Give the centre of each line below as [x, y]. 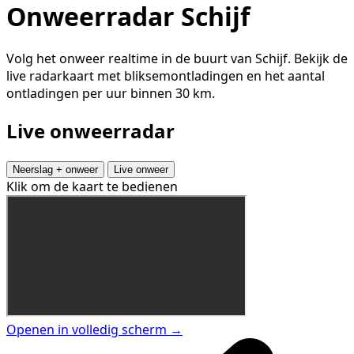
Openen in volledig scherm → [94, 330]
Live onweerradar [90, 131]
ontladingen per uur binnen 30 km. [111, 94]
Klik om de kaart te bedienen [92, 187]
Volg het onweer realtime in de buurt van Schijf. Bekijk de [177, 59]
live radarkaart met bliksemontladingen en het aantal [166, 76]
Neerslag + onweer [55, 170]
